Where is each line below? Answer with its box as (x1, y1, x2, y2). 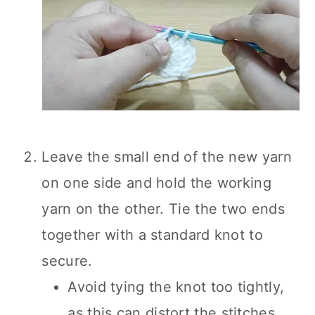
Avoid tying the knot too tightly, (67, 278, 285, 295)
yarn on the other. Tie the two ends (41, 200, 285, 217)
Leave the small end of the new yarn (41, 148, 292, 165)
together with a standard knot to (41, 226, 263, 243)
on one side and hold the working (41, 174, 271, 191)
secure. (41, 252, 93, 269)
